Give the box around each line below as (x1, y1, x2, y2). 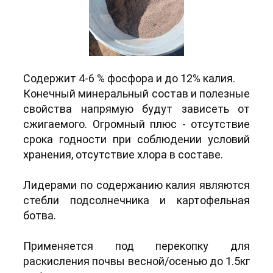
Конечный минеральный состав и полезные (23, 87, 250, 100)
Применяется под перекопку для (23, 239, 250, 252)
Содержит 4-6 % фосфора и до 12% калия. (23, 71, 235, 85)
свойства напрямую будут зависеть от (23, 102, 250, 115)
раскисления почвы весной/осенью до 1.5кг (23, 254, 250, 268)
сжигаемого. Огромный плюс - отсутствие (23, 117, 250, 130)
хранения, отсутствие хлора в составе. (23, 147, 223, 161)
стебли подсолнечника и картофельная (23, 193, 250, 207)
